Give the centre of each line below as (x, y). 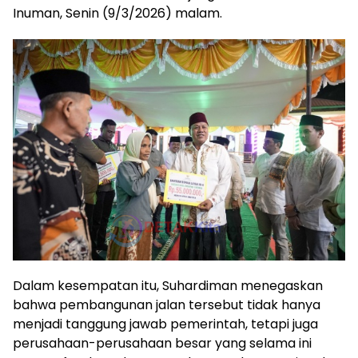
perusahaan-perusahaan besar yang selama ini (162, 344)
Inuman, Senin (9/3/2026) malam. (117, 13)
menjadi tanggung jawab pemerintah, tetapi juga (165, 324)
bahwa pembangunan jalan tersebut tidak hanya (167, 305)
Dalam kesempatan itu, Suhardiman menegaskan (168, 286)
